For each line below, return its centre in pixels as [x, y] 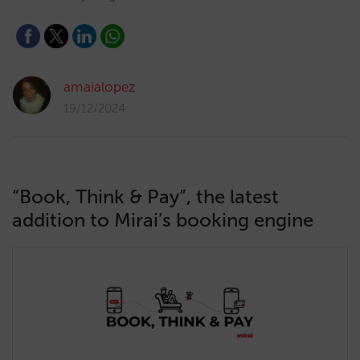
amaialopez [100, 87]
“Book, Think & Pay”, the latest [145, 196]
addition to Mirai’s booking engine [163, 220]
